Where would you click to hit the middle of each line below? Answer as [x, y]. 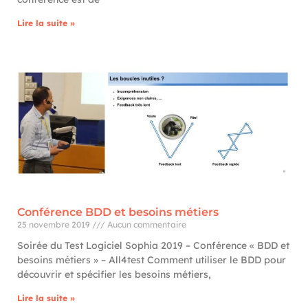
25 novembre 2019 [55, 224]
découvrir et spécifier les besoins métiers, [114, 274]
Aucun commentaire [146, 224]
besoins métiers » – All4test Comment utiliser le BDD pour [152, 260]
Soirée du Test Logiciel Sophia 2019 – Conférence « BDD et [153, 245]
